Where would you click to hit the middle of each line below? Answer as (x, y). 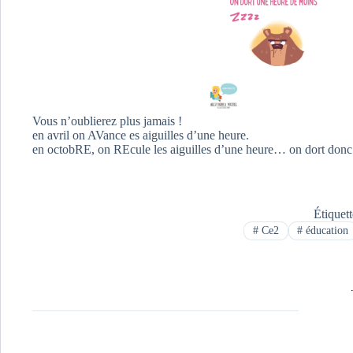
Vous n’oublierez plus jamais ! (107, 121)
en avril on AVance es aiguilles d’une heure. (141, 135)
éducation (326, 231)
